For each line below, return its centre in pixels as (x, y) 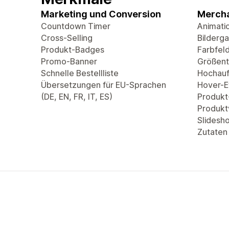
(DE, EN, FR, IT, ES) (77, 97)
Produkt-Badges (73, 50)
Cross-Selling (67, 38)
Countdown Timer (76, 26)
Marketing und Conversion (101, 14)
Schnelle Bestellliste (80, 73)
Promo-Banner (69, 61)
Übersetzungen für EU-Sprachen (104, 85)
